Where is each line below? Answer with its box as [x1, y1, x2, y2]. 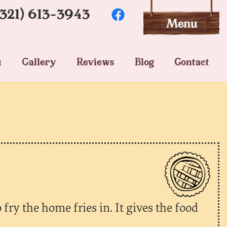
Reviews [77, 55, 115, 68]
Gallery [22, 55, 56, 68]
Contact [174, 55, 209, 68]
